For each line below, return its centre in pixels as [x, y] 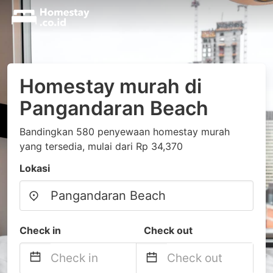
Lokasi [35, 168]
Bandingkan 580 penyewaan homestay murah [125, 132]
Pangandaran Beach [114, 108]
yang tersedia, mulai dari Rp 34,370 [101, 146]
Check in [40, 230]
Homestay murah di [111, 86]
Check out [168, 230]
